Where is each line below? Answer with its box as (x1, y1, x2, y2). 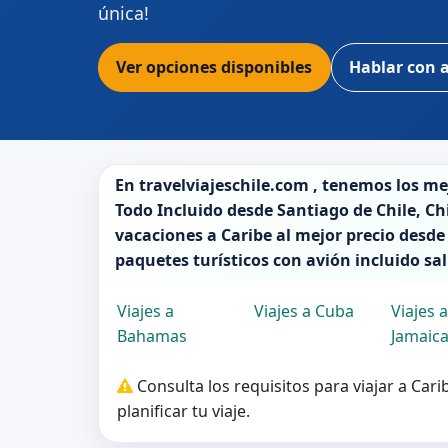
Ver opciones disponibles (116, 56, 313, 79)
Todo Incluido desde (115, 198, 277, 221)
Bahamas (117, 324, 188, 347)
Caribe (221, 223, 272, 246)
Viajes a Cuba (254, 299, 355, 322)
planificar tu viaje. (117, 399, 251, 422)
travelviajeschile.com (139, 173, 309, 196)
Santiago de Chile (277, 198, 416, 221)
